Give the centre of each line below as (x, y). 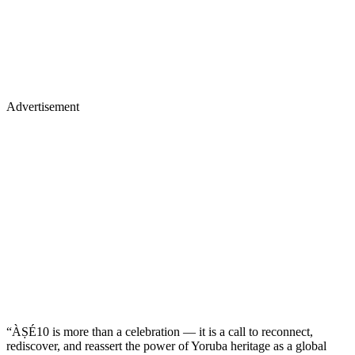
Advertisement (43, 107)
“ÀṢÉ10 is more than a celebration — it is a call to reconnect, (160, 332)
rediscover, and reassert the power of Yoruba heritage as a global (166, 346)
